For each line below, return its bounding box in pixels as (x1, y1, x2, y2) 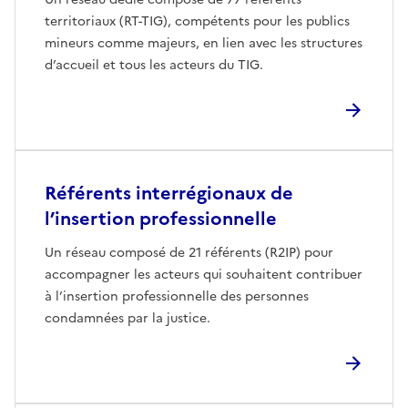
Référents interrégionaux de (45, 178, 293, 207)
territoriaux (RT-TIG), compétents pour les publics (45, 11, 350, 31)
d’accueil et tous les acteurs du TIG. (45, 55, 263, 75)
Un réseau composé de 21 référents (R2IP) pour (45, 242, 333, 262)
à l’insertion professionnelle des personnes (45, 286, 309, 306)
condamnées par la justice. (45, 308, 210, 328)
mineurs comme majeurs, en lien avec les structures (45, 33, 362, 53)
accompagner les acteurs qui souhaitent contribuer (45, 264, 362, 284)
